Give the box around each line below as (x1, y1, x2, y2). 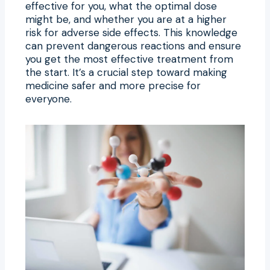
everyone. (25, 92, 72, 105)
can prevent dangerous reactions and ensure (25, 39, 241, 52)
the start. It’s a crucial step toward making (25, 65, 227, 79)
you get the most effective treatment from (25, 52, 233, 66)
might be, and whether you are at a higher (25, 12, 227, 26)
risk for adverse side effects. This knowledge (25, 25, 237, 39)
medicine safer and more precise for (25, 78, 201, 92)
